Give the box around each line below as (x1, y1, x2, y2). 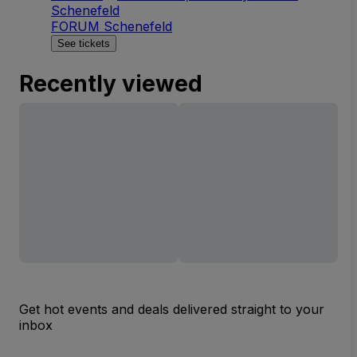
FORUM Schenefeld (51, 18, 172, 34)
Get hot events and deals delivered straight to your (19, 300, 324, 317)
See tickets (57, 37, 110, 49)
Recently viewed (19, 69, 202, 97)
